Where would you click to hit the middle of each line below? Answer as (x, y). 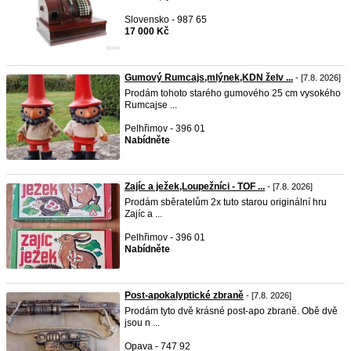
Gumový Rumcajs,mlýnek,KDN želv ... (209, 78)
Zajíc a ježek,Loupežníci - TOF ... (195, 186)
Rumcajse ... (151, 105)
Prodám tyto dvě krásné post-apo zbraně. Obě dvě (231, 311)
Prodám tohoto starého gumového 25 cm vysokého (233, 93)
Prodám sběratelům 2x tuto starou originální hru (226, 202)
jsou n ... (142, 323)
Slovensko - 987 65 (166, 20)
